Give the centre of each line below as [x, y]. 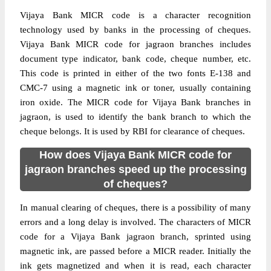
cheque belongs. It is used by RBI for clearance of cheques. [132, 131]
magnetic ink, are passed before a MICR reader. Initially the [135, 251]
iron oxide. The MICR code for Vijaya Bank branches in [135, 102]
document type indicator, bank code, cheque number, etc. [135, 59]
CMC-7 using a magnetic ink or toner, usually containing [135, 88]
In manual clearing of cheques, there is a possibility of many [135, 207]
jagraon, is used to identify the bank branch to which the [135, 117]
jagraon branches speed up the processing [135, 169]
